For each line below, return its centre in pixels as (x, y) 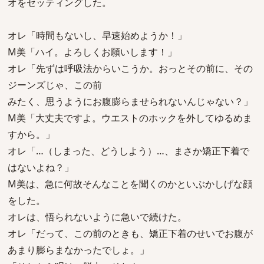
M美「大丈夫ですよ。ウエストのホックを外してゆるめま (130, 118)
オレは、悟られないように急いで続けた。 (97, 217)
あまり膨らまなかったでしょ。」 (78, 250)
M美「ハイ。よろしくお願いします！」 (92, 52)
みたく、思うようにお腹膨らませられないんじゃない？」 (130, 101)
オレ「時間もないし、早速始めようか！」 (97, 35)
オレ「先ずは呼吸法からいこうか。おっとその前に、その (130, 68)
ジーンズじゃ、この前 (55, 85)
